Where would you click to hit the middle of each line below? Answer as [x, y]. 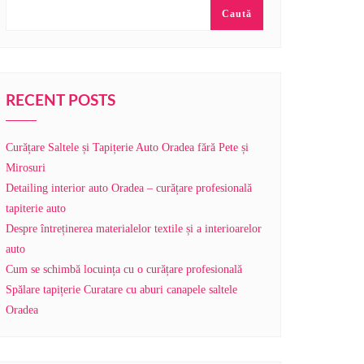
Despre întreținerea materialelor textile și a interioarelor [134, 229]
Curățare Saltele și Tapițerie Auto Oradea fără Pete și [127, 147]
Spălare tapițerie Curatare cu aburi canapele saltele [121, 290]
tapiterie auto [36, 208]
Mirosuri [26, 168]
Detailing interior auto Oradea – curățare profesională [129, 188]
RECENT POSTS [61, 101]
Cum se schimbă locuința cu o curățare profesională [124, 269]
